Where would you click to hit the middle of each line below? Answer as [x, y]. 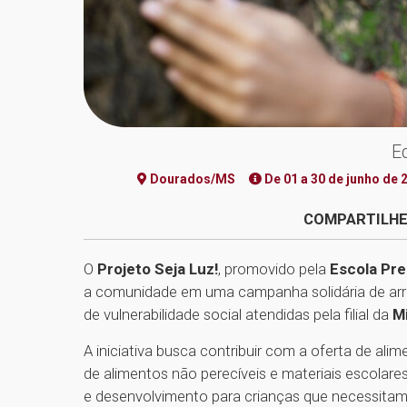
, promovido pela [274, 269]
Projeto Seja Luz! [158, 269]
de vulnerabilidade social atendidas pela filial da [238, 315]
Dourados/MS [192, 179]
